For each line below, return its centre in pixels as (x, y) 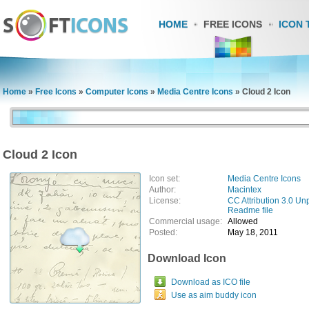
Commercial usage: (188, 221)
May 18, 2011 (253, 232)
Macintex (245, 190)
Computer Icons (117, 92)
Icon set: (165, 179)
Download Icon (187, 258)
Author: (162, 190)
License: (165, 201)
